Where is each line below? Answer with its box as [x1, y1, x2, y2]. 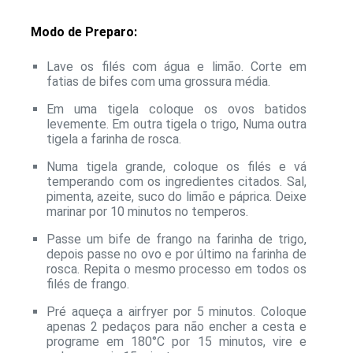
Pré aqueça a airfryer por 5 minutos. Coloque [46, 304, 307, 320]
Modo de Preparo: [31, 24, 137, 40]
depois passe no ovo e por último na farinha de [46, 247, 307, 262]
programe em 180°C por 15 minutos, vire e [46, 334, 307, 350]
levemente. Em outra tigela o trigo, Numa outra [46, 117, 307, 132]
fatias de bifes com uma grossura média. [46, 74, 270, 90]
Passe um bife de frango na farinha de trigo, [46, 232, 307, 247]
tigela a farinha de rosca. [46, 132, 181, 147]
